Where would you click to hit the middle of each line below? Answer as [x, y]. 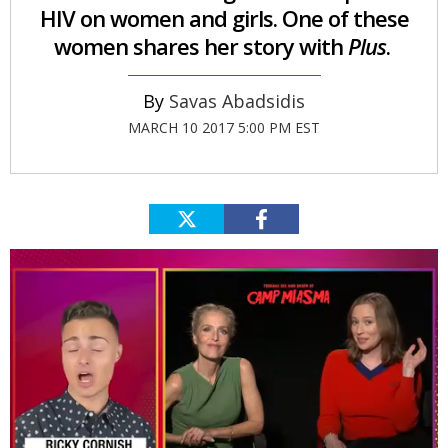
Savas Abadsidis [237, 100]
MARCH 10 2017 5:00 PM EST [224, 127]
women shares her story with [200, 45]
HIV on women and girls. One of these [224, 17]
